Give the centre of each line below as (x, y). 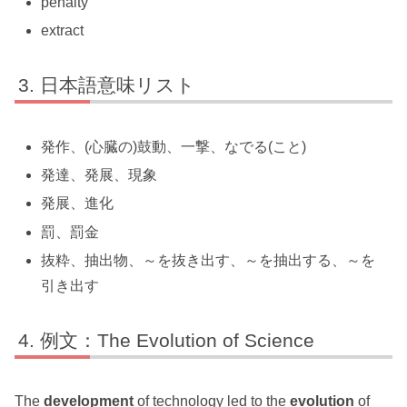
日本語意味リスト (118, 85)
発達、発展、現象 (99, 175)
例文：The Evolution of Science (178, 340)
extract (63, 31)
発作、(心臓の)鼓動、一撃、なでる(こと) (174, 146)
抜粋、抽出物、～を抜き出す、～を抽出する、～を (208, 260)
